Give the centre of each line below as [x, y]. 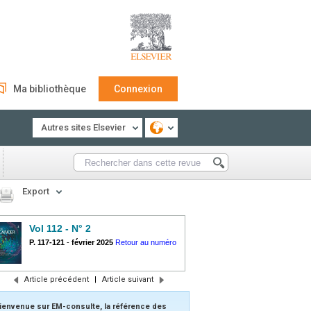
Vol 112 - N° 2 [60, 228]
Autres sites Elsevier [83, 127]
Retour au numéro [146, 242]
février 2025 [92, 242]
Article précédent [56, 279]
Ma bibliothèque [50, 89]
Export [36, 191]
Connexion [138, 89]
